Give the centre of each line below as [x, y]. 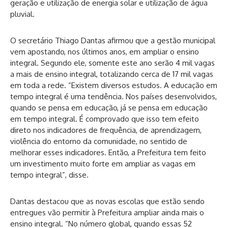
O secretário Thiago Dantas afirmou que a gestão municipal [113, 40]
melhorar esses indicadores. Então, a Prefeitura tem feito [108, 152]
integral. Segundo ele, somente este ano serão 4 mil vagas [112, 63]
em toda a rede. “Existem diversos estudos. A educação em [114, 85]
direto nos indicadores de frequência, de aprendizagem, [106, 130]
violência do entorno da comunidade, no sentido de [99, 141]
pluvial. [22, 14]
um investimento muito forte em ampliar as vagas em [103, 163]
